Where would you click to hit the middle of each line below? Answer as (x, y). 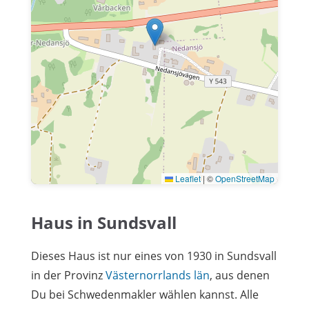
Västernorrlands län (158, 275)
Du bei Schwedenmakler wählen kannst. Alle (145, 294)
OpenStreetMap (245, 178)
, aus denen (240, 275)
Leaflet (187, 178)
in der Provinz (68, 275)
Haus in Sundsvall (104, 222)
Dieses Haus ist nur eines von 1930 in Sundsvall (154, 256)
